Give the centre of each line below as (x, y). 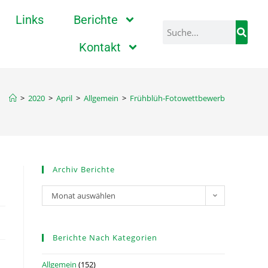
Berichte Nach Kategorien (105, 237)
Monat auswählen (83, 196)
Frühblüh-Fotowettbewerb (177, 98)
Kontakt (100, 47)
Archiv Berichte (84, 169)
